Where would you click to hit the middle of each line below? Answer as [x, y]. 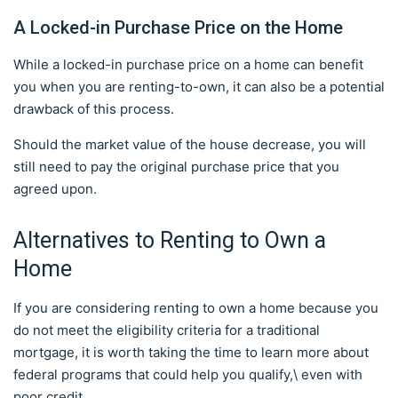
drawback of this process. [94, 109]
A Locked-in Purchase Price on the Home [178, 28]
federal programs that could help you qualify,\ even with [188, 374]
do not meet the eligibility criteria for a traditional [167, 330]
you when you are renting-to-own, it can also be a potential [199, 87]
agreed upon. [57, 189]
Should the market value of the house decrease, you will [190, 144]
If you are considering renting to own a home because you [196, 308]
